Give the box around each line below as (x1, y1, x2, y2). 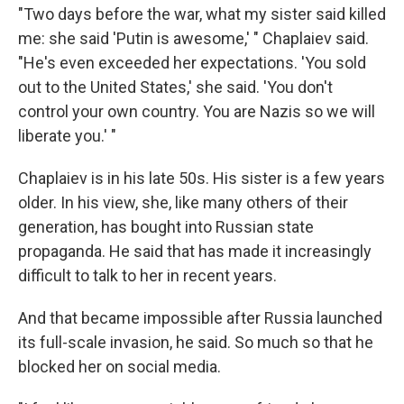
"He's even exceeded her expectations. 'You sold (18, 52, 366, 72)
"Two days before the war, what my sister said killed (18, 4, 386, 23)
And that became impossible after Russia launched (18, 308, 382, 327)
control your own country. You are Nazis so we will (18, 101, 375, 121)
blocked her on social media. (18, 356, 221, 376)
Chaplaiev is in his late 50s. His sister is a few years (18, 168, 385, 188)
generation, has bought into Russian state (18, 216, 314, 236)
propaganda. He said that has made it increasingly (18, 241, 372, 261)
